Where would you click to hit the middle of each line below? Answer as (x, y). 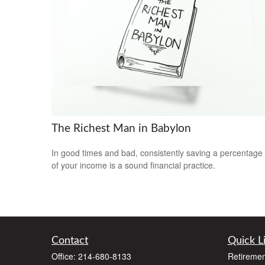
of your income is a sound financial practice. (133, 165)
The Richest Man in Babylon (121, 128)
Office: (65, 256)
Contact (70, 240)
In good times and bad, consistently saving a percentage (157, 152)
